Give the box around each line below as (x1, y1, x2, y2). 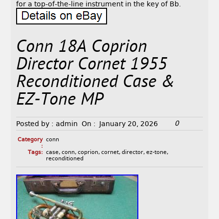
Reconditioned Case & (16, 71, 175, 95)
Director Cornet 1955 (16, 54, 168, 77)
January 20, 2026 (99, 120, 158, 128)
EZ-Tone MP (16, 89, 104, 112)
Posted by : (16, 120, 54, 128)
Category (17, 136, 43, 143)
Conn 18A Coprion (16, 36, 148, 60)
